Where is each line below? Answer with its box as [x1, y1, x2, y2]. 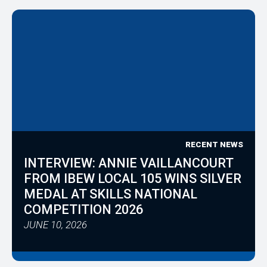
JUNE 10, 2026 [24, 219, 87, 231]
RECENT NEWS [185, 139, 243, 149]
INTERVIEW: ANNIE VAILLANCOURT [24, 156, 233, 171]
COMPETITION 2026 [24, 202, 143, 218]
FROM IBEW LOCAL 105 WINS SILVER [24, 171, 241, 187]
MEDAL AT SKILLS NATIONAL [24, 187, 197, 202]
